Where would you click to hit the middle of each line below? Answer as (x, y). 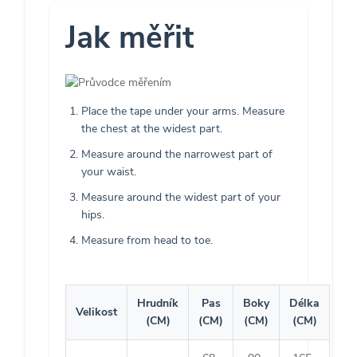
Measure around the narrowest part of (177, 155)
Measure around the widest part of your (181, 198)
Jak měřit (129, 37)
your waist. (109, 172)
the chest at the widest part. (152, 129)
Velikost (96, 312)
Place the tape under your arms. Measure (183, 112)
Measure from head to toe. (147, 241)
